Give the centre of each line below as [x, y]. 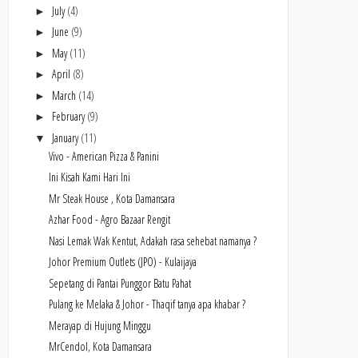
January [66, 137]
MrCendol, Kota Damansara [100, 346]
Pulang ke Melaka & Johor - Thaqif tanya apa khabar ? [147, 304]
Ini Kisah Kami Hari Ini [89, 177]
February [69, 116]
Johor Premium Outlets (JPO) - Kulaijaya [122, 262]
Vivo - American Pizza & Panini [103, 156]
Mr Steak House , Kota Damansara [111, 198]
